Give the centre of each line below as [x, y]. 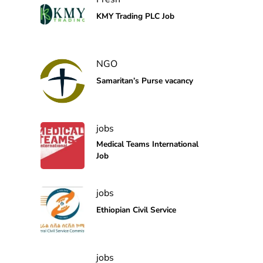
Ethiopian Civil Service [136, 210]
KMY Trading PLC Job [136, 16]
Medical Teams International [147, 144]
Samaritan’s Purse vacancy [144, 81]
